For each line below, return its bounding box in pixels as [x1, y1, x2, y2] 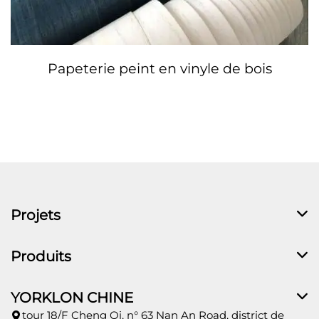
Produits [11, 248, 71, 265]
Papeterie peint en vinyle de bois [47, 60, 272, 77]
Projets [11, 206, 61, 224]
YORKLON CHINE [11, 289, 133, 306]
